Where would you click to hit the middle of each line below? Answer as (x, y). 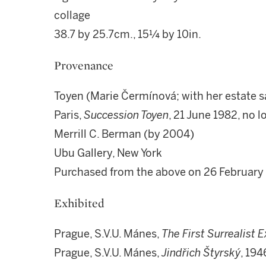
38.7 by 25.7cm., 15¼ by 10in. (128, 34)
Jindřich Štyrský (201, 253)
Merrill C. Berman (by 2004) (124, 134)
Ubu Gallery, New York (108, 153)
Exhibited (79, 203)
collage (72, 15)
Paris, (69, 115)
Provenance (84, 65)
